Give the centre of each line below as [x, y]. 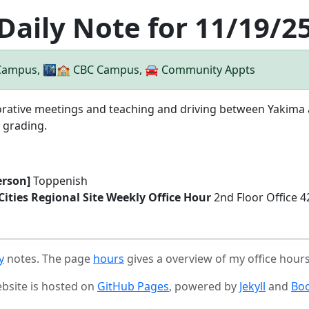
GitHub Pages [133, 286]
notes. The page [49, 259]
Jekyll [252, 286]
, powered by [204, 286]
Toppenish [59, 181]
